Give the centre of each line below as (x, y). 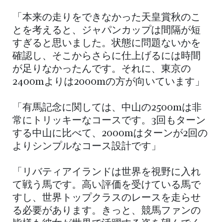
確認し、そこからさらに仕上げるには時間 (107, 56)
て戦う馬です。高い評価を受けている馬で (107, 185)
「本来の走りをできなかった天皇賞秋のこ (107, 18)
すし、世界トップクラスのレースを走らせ (107, 198)
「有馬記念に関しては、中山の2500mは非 (107, 108)
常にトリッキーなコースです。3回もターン (109, 121)
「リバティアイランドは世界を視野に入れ (107, 172)
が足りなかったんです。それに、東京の (102, 69)
